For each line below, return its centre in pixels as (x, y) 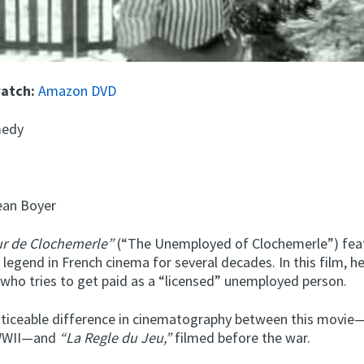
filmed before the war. (243, 338)
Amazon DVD (78, 91)
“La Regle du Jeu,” (114, 338)
